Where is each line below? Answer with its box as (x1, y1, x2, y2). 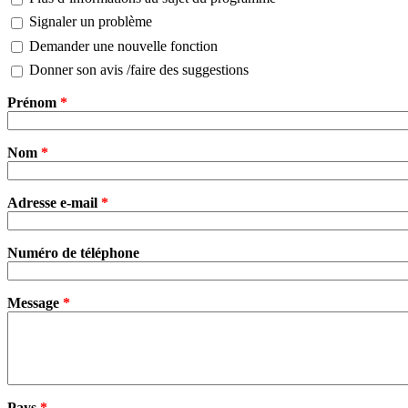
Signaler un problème (29, 14, 152, 30)
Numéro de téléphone (7, 244, 139, 260)
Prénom (7, 94, 60, 110)
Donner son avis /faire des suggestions (29, 61, 249, 77)
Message (7, 294, 63, 311)
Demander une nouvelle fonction (29, 37, 218, 54)
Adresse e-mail (7, 194, 101, 210)
